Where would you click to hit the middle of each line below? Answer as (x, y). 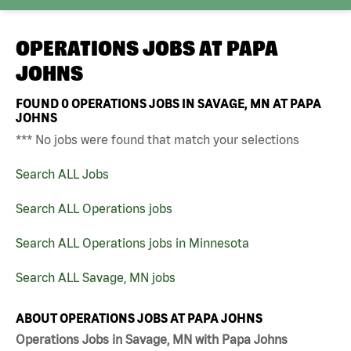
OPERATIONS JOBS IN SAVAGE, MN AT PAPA (195, 103)
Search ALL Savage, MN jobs (96, 277)
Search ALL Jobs (62, 174)
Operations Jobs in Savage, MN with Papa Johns (152, 340)
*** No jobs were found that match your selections (157, 139)
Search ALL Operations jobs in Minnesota (132, 242)
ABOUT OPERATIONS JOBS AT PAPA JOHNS (139, 318)
